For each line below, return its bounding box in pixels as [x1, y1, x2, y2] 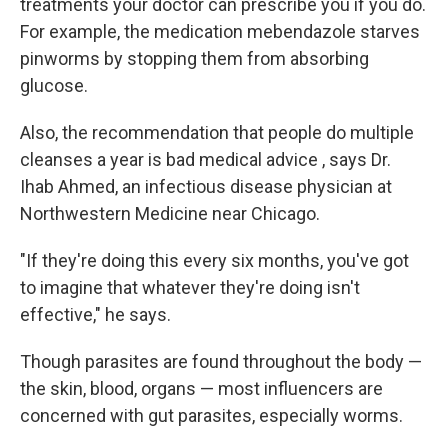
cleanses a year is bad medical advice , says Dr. [20, 149, 391, 171]
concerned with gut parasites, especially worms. [20, 405, 403, 427]
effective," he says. [20, 304, 171, 326]
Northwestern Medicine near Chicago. [20, 203, 320, 225]
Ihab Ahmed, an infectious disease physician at [20, 176, 392, 198]
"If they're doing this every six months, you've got [20, 250, 409, 272]
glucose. [20, 75, 88, 97]
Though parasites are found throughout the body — [20, 351, 422, 373]
